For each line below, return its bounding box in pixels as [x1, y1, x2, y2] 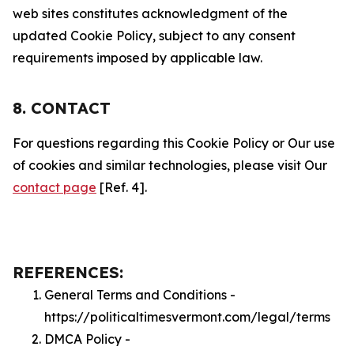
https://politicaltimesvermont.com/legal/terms [44, 309, 330, 325]
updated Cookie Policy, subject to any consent [13, 28, 296, 43]
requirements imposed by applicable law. [13, 50, 262, 66]
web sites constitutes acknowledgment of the [13, 6, 288, 21]
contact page [13, 179, 96, 195]
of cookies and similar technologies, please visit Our [13, 157, 327, 173]
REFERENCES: [13, 262, 123, 282]
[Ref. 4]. [96, 179, 147, 195]
